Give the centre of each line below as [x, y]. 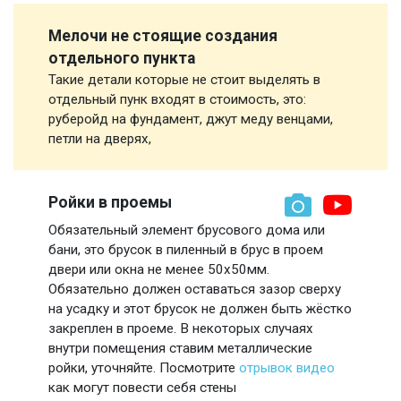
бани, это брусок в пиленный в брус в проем [186, 250]
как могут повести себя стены [144, 388]
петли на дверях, [102, 139]
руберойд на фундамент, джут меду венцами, [191, 119]
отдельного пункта [122, 59]
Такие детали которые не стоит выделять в [184, 80]
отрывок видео [287, 368]
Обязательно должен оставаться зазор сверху [195, 290]
